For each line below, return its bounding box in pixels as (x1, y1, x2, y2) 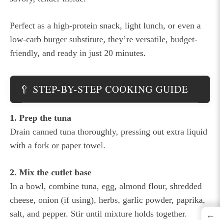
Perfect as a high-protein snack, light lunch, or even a (10, 20, 201, 30)
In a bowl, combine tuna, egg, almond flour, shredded (10, 181, 202, 191)
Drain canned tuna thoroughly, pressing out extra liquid (10, 126, 207, 137)
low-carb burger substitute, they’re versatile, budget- (10, 34, 197, 44)
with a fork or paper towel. (10, 140, 106, 150)
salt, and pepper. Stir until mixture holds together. (10, 208, 187, 219)
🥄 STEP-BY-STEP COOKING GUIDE (20, 82, 188, 96)
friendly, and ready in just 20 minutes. (10, 48, 146, 58)
